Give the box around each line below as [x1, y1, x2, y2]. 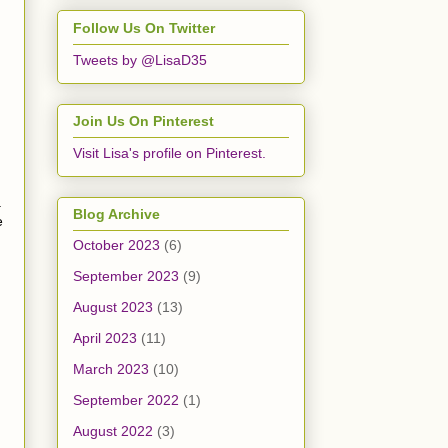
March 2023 [73, 361, 149, 378]
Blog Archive [73, 206, 160, 223]
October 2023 [73, 237, 160, 254]
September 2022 [73, 392, 179, 409]
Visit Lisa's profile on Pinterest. [73, 144, 266, 161]
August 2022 [73, 423, 153, 440]
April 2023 [73, 330, 137, 347]
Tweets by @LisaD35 [73, 51, 207, 68]
